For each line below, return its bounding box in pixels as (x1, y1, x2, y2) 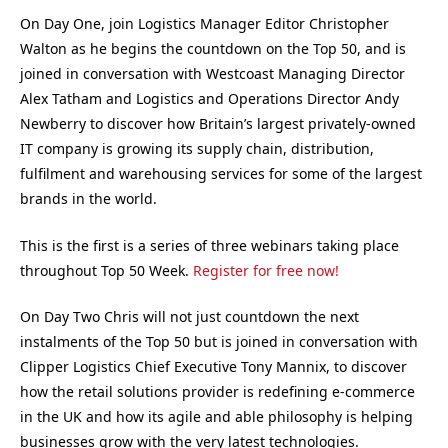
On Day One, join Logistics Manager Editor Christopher (20, 14, 389, 34)
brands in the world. (20, 189, 157, 209)
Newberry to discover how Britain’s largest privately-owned (20, 114, 416, 134)
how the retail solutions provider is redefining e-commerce (20, 382, 415, 402)
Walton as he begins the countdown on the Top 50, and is (20, 39, 406, 59)
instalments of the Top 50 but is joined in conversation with (20, 332, 418, 352)
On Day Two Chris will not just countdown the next (20, 307, 359, 327)
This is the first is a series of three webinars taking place (20, 235, 399, 255)
